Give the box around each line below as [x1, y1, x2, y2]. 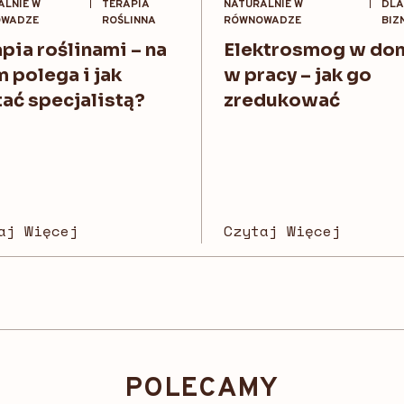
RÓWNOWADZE [224, 14, 301, 29]
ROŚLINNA [101, 14, 156, 29]
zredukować [224, 89, 344, 113]
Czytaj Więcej [224, 220, 341, 243]
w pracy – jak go [224, 64, 372, 87]
